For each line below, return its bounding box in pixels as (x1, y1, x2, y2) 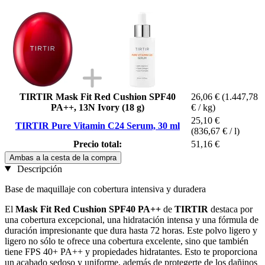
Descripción (14, 163, 62, 174)
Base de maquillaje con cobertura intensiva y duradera (5, 183, 206, 194)
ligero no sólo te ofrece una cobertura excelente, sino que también (5, 235, 248, 246)
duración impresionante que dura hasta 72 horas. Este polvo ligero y (5, 225, 257, 235)
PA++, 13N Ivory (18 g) (51, 102, 144, 112)
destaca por (208, 203, 253, 214)
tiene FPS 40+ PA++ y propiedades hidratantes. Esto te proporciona (5, 246, 257, 257)
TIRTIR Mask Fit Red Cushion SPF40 (20, 91, 176, 102)
